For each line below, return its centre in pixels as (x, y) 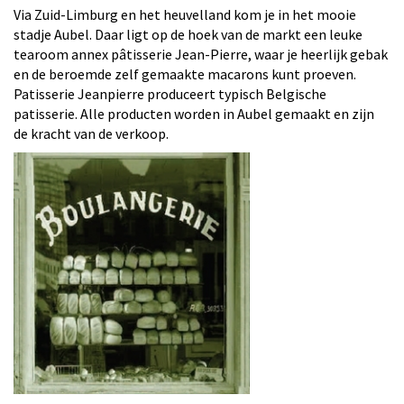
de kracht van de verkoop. (92, 133)
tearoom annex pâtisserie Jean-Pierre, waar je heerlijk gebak (201, 54)
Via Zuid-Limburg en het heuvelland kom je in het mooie (185, 14)
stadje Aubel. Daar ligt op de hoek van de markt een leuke (188, 34)
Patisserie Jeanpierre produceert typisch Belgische (170, 94)
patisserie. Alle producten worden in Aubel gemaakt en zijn (194, 114)
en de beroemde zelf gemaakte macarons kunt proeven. (185, 74)
